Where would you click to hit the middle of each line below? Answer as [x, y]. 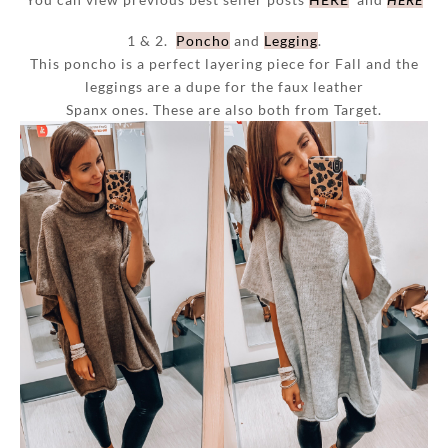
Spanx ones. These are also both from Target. [224, 109]
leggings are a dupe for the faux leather [224, 86]
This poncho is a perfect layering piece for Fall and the [224, 63]
